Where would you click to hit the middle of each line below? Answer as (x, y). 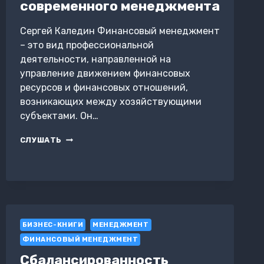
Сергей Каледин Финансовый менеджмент (120, 31)
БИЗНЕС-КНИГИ (53, 225)
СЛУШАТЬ (41, 140)
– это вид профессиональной (87, 45)
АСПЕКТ (79, 149)
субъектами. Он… (59, 115)
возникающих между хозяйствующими (110, 101)
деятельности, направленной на (95, 59)
